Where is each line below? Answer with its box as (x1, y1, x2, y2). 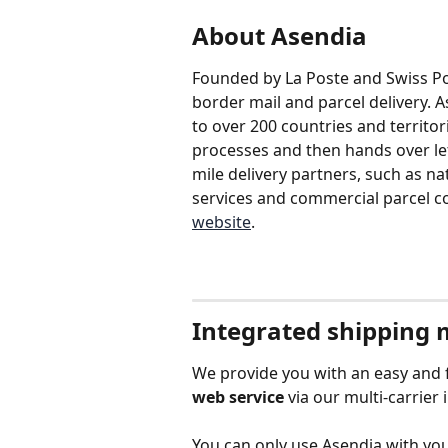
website (192, 210, 251, 233)
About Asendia (192, 18, 367, 52)
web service (192, 385, 284, 408)
